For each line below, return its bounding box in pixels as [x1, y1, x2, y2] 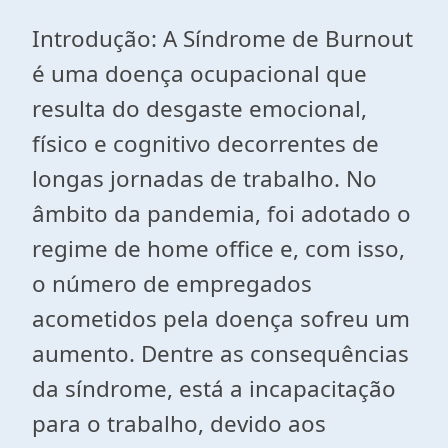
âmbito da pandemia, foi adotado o [32, 198, 411, 229]
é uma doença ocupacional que [32, 58, 367, 89]
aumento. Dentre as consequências [32, 338, 409, 369]
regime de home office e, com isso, [32, 233, 405, 264]
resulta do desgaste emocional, [32, 93, 367, 124]
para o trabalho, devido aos [32, 408, 326, 439]
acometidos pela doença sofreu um [32, 303, 410, 334]
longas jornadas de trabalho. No [32, 163, 377, 194]
